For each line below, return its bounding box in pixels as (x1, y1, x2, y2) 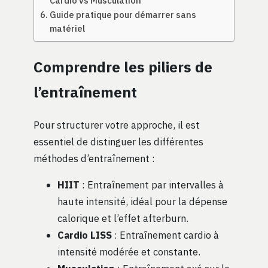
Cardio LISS (57, 229, 112, 242)
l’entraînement (33, 82, 137, 102)
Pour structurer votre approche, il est (33, 118, 200, 131)
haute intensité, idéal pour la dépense (57, 195, 227, 208)
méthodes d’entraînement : (33, 151, 155, 165)
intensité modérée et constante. (57, 245, 200, 258)
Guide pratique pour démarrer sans (49, 9, 196, 21)
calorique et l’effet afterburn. (57, 212, 188, 225)
